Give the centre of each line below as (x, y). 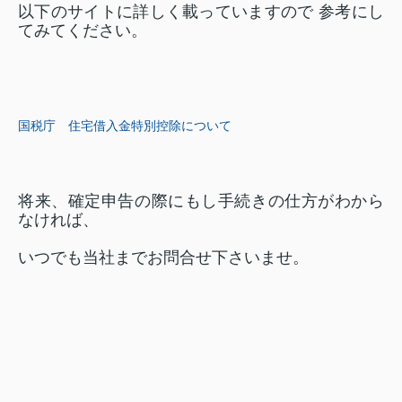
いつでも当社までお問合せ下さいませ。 (163, 258)
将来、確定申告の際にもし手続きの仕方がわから (201, 201)
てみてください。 (83, 31)
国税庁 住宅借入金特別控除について (125, 126)
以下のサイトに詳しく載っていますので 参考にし (201, 12)
